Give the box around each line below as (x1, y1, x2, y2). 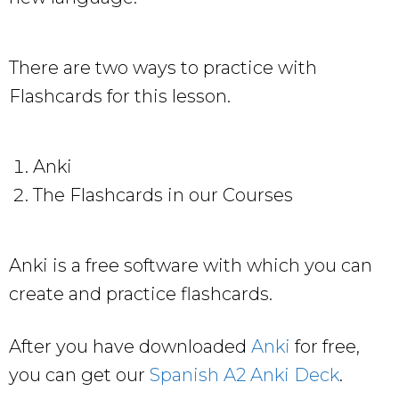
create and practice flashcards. (9, 282, 273, 305)
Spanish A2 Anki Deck (150, 363, 339, 386)
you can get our (9, 363, 150, 386)
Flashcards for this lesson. (9, 85, 231, 107)
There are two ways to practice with (9, 56, 317, 78)
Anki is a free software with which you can (9, 254, 372, 276)
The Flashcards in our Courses (33, 183, 293, 206)
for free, (290, 335, 360, 357)
